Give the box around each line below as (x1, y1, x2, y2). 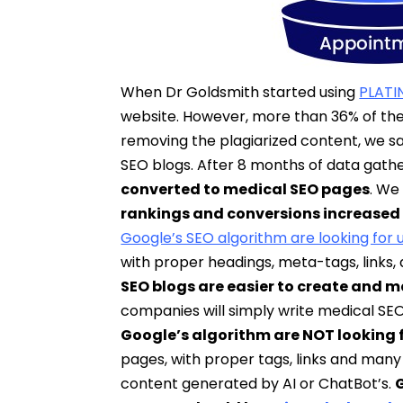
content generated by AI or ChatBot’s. (121, 373, 396, 394)
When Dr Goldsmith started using (121, 82, 360, 103)
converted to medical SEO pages (121, 179, 371, 200)
